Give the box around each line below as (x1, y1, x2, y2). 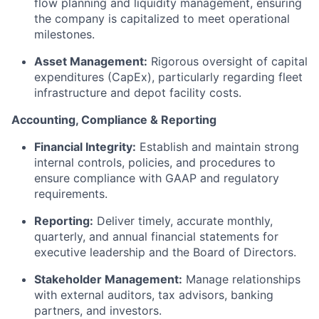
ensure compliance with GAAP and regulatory (34, 171, 279, 186)
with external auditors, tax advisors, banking (34, 288, 273, 303)
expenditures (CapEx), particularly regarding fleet (34, 70, 303, 85)
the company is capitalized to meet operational (34, 11, 290, 26)
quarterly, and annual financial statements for (34, 229, 278, 244)
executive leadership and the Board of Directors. (34, 245, 296, 260)
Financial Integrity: (34, 140, 136, 155)
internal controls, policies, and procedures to (34, 155, 276, 170)
